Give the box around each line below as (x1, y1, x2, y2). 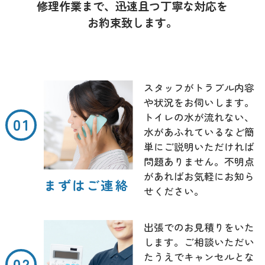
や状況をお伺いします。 (143, 95, 254, 109)
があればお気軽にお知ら (143, 169, 254, 183)
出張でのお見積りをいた (143, 219, 254, 234)
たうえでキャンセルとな (143, 249, 254, 264)
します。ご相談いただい (143, 234, 254, 249)
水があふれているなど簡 (143, 124, 254, 139)
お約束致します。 (87, 14, 177, 31)
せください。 (143, 183, 204, 198)
